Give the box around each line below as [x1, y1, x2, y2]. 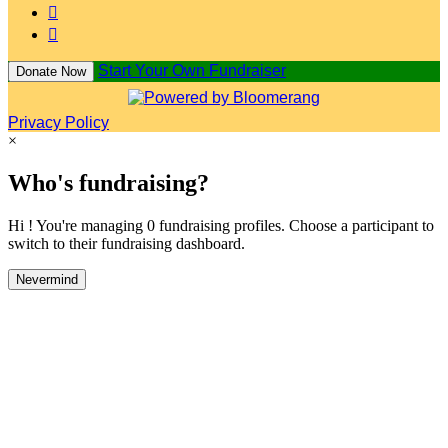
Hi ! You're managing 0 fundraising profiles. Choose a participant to [8, 216, 434, 234]
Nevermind [16, 271, 78, 287]
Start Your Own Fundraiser [98, 61, 286, 79]
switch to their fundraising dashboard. [8, 234, 245, 252]
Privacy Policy [8, 113, 109, 131]
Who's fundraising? [8, 169, 209, 196]
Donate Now [16, 63, 86, 79]
